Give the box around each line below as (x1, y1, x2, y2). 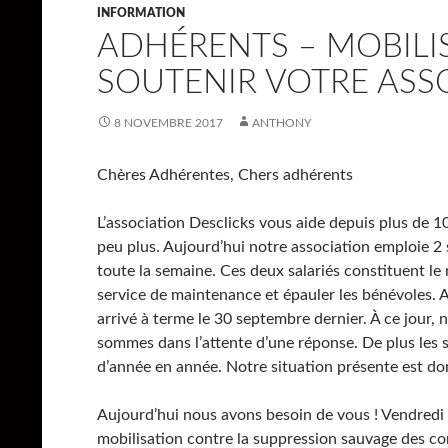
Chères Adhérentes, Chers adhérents (97, 166, 353, 183)
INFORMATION (97, 6, 185, 19)
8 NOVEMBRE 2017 (114, 116, 223, 129)
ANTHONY (252, 116, 311, 129)
